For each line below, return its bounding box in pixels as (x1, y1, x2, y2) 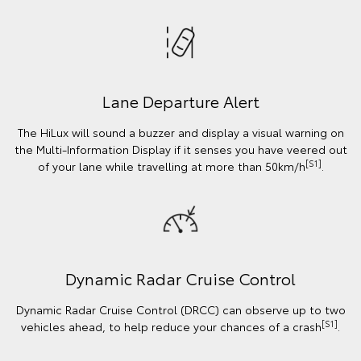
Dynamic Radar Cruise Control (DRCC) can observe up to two (15, 301, 346, 317)
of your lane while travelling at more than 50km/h (37, 157, 305, 174)
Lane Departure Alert (102, 89, 259, 112)
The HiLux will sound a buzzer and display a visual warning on (17, 123, 344, 140)
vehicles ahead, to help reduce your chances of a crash (21, 317, 322, 334)
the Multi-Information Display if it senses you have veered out (14, 140, 347, 157)
